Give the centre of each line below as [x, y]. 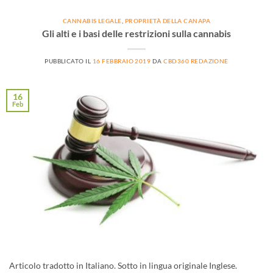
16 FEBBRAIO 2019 [122, 62]
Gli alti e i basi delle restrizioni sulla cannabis [136, 34]
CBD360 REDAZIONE [196, 62]
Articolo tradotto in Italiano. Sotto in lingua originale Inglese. [123, 266]
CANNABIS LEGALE [92, 21]
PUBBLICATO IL [69, 62]
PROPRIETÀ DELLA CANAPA [168, 21]
